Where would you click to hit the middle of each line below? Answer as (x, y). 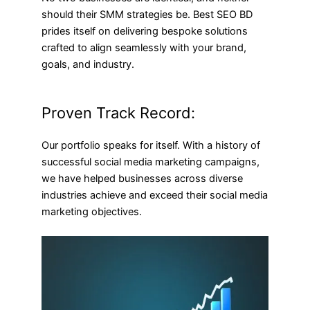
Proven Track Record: (118, 112)
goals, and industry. (88, 64)
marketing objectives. (92, 211)
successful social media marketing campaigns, (151, 162)
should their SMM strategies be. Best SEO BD (147, 14)
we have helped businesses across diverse (142, 178)
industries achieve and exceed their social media (155, 195)
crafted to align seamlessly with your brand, (144, 47)
